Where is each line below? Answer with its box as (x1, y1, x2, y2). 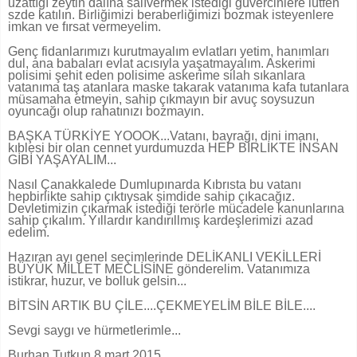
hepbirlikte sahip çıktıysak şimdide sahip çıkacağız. (8, 190, 295, 204)
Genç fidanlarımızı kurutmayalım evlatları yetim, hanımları (8, 45, 329, 59)
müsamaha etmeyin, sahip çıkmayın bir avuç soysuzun (8, 92, 315, 107)
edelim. (8, 226, 49, 240)
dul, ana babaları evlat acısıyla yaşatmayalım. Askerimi (8, 57, 316, 71)
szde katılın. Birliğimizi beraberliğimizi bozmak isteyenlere (8, 8, 334, 22)
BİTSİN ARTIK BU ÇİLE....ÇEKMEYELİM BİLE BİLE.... (8, 299, 316, 313)
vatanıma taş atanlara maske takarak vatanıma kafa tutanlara (8, 80, 349, 95)
